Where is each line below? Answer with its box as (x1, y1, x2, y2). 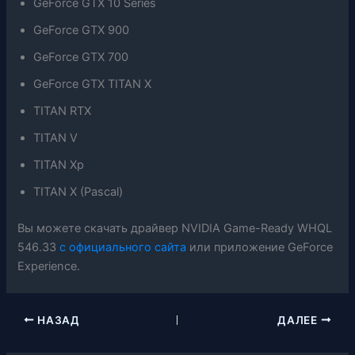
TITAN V (33, 131, 78, 146)
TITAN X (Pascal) (33, 185, 124, 200)
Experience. (17, 258, 81, 273)
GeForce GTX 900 (33, 23, 130, 38)
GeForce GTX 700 (33, 50, 129, 65)
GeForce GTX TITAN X (33, 77, 152, 92)
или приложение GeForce (186, 239, 334, 254)
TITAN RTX (33, 104, 92, 119)
